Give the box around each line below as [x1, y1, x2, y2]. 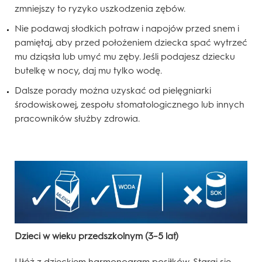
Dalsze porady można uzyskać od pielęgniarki [15, 85, 211, 96]
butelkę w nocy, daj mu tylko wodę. [15, 65, 162, 77]
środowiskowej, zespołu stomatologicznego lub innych [15, 99, 244, 111]
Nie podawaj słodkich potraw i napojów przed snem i [15, 23, 239, 35]
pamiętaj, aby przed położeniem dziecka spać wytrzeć [15, 37, 247, 49]
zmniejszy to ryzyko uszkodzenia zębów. [15, 3, 185, 15]
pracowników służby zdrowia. [15, 113, 140, 125]
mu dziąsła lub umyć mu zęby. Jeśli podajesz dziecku [15, 51, 235, 63]
